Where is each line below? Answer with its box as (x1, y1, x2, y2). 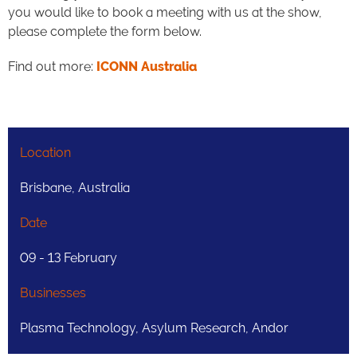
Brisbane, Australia (20, 180, 130, 195)
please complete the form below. (8, 24, 202, 39)
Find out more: (8, 59, 96, 74)
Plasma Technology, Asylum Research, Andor (20, 320, 288, 335)
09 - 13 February (20, 250, 117, 265)
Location (20, 145, 71, 160)
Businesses (20, 285, 86, 300)
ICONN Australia (96, 59, 197, 74)
